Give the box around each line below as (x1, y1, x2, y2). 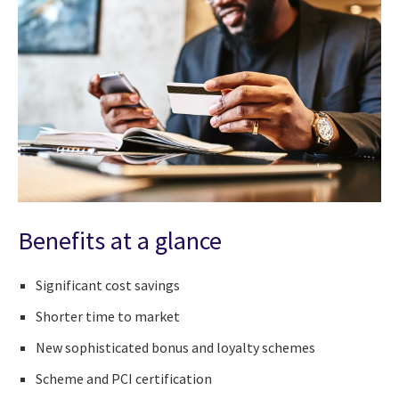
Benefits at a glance (18, 224, 222, 257)
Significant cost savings (36, 276, 180, 295)
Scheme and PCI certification (36, 370, 212, 388)
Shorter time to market (36, 307, 180, 326)
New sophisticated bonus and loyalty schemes (36, 338, 315, 357)
